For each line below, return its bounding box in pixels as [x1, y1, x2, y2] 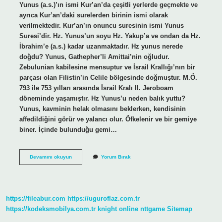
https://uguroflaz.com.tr [67, 195, 140, 203]
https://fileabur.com [6, 195, 65, 203]
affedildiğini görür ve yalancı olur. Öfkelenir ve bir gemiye [19, 115, 197, 123]
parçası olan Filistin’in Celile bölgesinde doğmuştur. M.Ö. [19, 73, 197, 81]
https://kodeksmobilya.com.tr [6, 205, 96, 213]
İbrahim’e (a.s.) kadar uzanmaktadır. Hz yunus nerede [19, 42, 183, 50]
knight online [98, 205, 138, 213]
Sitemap [167, 205, 192, 213]
